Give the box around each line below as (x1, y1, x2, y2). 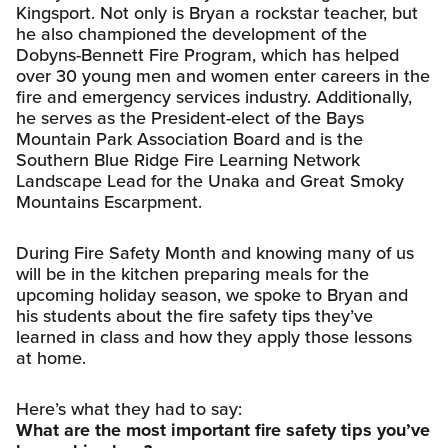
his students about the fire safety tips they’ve (16, 302, 373, 329)
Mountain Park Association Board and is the (16, 125, 363, 152)
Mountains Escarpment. (16, 188, 202, 215)
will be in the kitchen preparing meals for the (16, 260, 369, 287)
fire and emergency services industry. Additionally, (16, 83, 412, 110)
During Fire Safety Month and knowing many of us (16, 239, 414, 266)
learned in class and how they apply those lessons (16, 323, 412, 350)
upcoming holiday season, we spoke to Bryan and (16, 281, 408, 308)
